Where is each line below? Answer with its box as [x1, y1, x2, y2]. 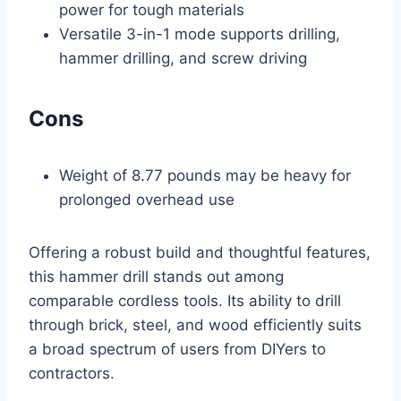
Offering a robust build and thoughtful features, [29, 243, 371, 262]
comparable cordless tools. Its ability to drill [29, 292, 341, 311]
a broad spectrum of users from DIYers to [29, 340, 326, 359]
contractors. [29, 364, 115, 383]
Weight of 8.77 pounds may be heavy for [59, 166, 351, 185]
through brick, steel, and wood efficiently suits [29, 316, 362, 335]
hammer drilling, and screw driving [59, 49, 307, 68]
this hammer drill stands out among [29, 268, 284, 286]
